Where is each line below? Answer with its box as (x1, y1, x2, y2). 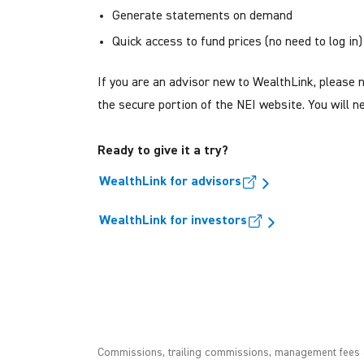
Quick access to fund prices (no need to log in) (111, 35, 362, 49)
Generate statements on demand (111, 9, 296, 23)
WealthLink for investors (99, 214, 247, 227)
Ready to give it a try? (97, 144, 228, 158)
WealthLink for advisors (99, 175, 241, 188)
